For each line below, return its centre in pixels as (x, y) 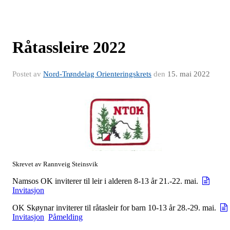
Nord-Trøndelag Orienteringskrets (97, 74)
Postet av (28, 74)
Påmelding (65, 217)
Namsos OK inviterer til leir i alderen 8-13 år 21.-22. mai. (107, 181)
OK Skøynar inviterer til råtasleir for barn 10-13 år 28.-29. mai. (116, 208)
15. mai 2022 (189, 74)
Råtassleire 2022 (69, 47)
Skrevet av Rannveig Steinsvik (55, 164)
